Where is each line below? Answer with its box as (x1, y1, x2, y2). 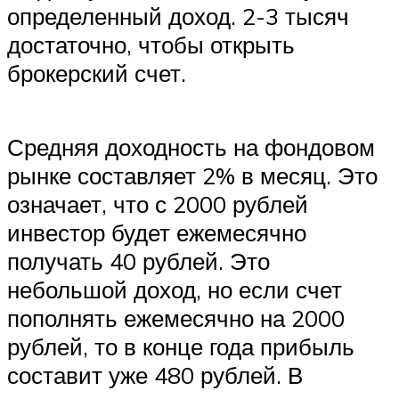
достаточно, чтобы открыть (7, 30, 295, 60)
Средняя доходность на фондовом (7, 133, 375, 162)
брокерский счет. (7, 59, 186, 88)
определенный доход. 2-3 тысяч (7, 2, 349, 31)
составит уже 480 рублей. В (7, 361, 303, 390)
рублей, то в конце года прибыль (7, 332, 354, 362)
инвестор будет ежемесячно (7, 218, 306, 248)
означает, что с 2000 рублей (7, 190, 308, 219)
